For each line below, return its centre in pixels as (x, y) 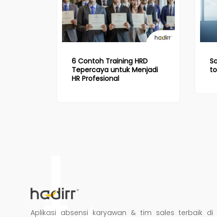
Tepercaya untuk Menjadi (115, 70)
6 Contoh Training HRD (110, 61)
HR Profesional (95, 79)
